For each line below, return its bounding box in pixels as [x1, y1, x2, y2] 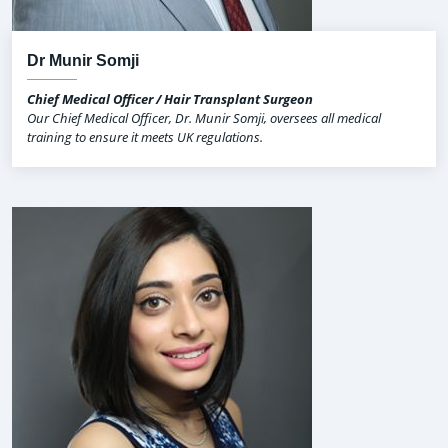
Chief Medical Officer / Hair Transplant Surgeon [27, 90, 313, 109]
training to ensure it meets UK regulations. [27, 128, 263, 147]
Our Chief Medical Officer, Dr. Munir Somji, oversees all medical [27, 109, 381, 128]
